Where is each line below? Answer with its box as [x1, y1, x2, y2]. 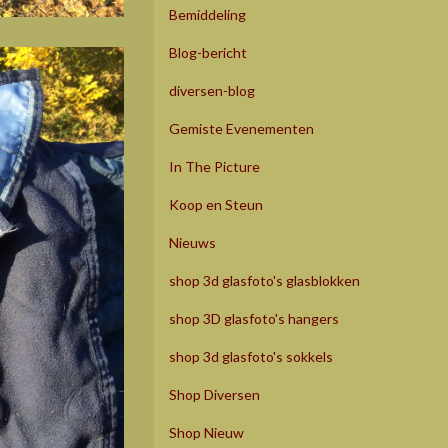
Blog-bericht [169, 43, 247, 61]
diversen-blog [169, 81, 255, 99]
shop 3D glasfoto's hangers [169, 309, 339, 327]
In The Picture [169, 157, 260, 175]
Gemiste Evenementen [169, 119, 314, 137]
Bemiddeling [169, 5, 246, 23]
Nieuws [169, 233, 216, 251]
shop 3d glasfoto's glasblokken [169, 271, 360, 289]
